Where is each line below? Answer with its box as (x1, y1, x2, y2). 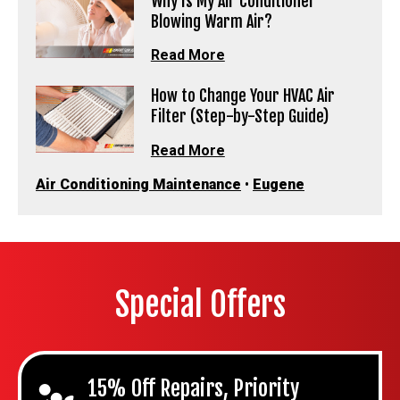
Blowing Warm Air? (150, 11, 272, 31)
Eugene (253, 175, 304, 193)
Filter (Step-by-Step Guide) (150, 106, 329, 127)
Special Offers (114, 284, 286, 325)
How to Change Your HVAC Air (150, 86, 335, 106)
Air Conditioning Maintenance (36, 175, 241, 193)
